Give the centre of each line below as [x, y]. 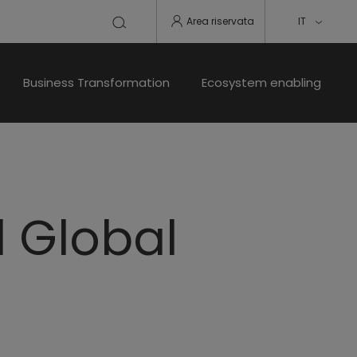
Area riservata [220, 21]
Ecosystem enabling [261, 82]
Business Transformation [96, 82]
